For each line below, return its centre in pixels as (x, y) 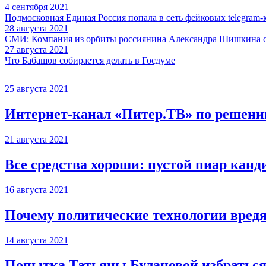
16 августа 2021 (37, 189)
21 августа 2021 (37, 139)
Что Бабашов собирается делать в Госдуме (90, 61)
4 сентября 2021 (37, 7)
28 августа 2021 (37, 28)
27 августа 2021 (37, 50)
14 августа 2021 (37, 240)
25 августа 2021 (37, 89)
